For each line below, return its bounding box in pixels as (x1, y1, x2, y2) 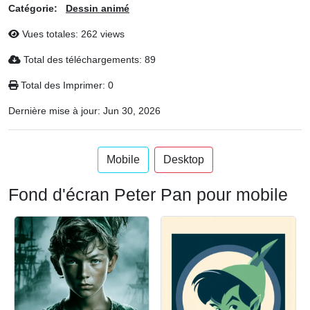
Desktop (163, 154, 204, 165)
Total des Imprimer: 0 (18, 80, 113, 91)
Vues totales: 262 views (19, 28, 125, 39)
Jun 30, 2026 (103, 105, 161, 116)
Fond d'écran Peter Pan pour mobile (8, 185, 288, 204)
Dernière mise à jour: (8, 105, 103, 116)
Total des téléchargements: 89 (21, 54, 156, 65)
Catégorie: (8, 3, 57, 14)
